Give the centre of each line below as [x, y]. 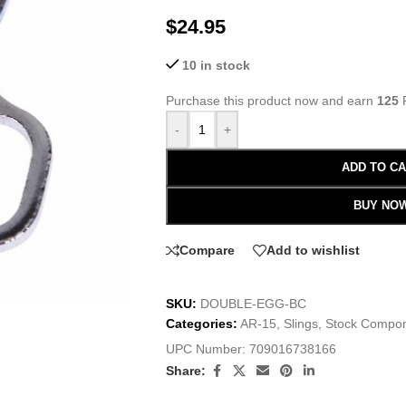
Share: [186, 371]
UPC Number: [206, 348]
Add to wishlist [313, 251]
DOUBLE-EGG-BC [253, 303]
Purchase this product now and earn [271, 101]
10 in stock [217, 65]
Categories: [202, 323]
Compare [207, 251]
